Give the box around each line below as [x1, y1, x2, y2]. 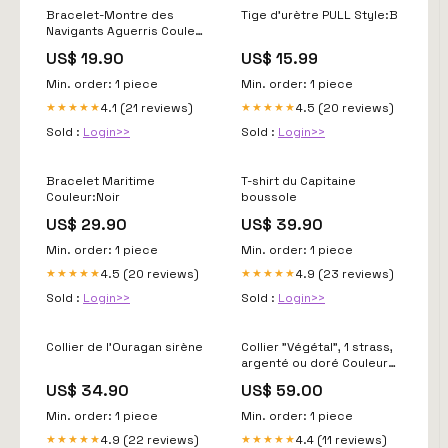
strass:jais [241, 370, 303, 387]
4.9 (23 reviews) [296, 265, 394, 282]
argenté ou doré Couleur [241, 354, 388, 371]
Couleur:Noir [46, 188, 120, 205]
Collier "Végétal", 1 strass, [241, 338, 393, 355]
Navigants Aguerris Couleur [46, 22, 207, 39]
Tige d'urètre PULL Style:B [241, 6, 398, 23]
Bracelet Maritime [46, 172, 155, 189]
